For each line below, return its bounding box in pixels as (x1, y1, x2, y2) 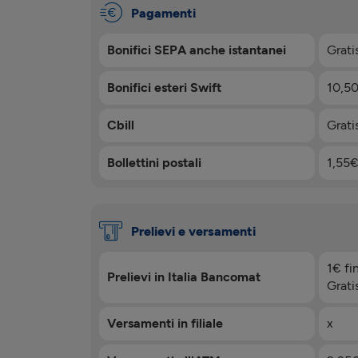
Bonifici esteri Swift (107, 79, 221, 95)
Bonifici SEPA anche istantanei (107, 42, 286, 58)
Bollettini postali (107, 154, 201, 170)
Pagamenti (131, 5, 196, 21)
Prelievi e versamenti (131, 223, 256, 239)
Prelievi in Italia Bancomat (107, 268, 261, 284)
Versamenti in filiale (107, 315, 223, 331)
